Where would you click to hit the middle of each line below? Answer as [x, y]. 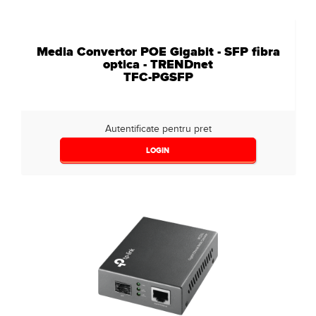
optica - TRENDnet [158, 64]
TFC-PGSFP [158, 77]
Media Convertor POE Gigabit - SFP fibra [158, 51]
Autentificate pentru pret [158, 129]
